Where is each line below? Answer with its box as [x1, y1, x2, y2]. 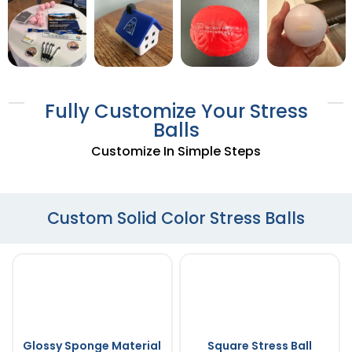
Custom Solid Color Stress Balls [47, 206, 305, 229]
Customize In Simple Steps [91, 141, 261, 160]
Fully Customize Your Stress [44, 97, 308, 124]
